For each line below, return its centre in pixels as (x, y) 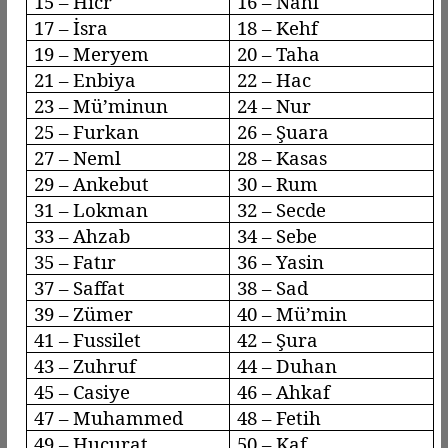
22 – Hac (274, 79)
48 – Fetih (279, 417)
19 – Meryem (92, 53)
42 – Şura (278, 339)
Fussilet (107, 339)
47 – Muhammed (109, 417)
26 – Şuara (283, 131)
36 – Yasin (281, 261)
